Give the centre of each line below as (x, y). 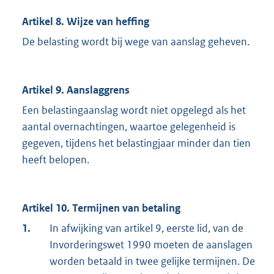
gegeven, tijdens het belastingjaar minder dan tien (136, 143)
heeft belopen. (56, 160)
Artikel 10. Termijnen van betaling (101, 208)
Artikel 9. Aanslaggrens (76, 90)
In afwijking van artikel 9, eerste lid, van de (146, 228)
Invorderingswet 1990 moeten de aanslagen (151, 245)
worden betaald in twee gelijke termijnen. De (152, 261)
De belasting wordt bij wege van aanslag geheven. (136, 42)
